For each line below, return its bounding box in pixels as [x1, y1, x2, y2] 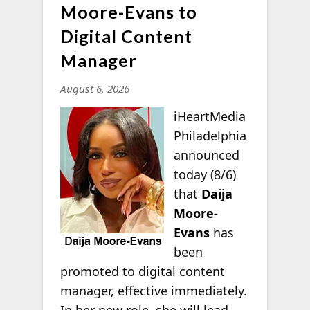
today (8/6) [174, 166, 237, 183]
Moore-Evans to [60, 1, 197, 23]
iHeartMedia [174, 108, 246, 125]
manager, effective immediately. [60, 282, 247, 300]
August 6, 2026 [60, 82, 129, 96]
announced [174, 147, 240, 164]
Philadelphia [174, 127, 247, 145]
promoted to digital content [60, 263, 225, 280]
